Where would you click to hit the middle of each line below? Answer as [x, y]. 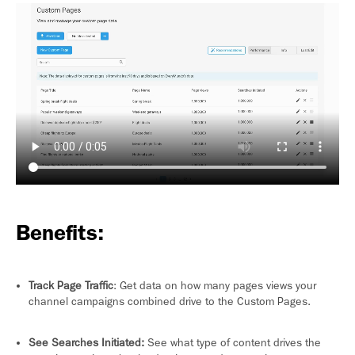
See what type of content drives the [233, 343]
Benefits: [60, 233]
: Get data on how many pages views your [215, 286]
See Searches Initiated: [86, 343]
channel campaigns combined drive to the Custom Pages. [171, 302]
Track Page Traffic [71, 286]
